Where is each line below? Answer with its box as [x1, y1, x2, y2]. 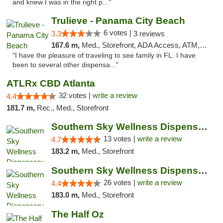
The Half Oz [51, 209, 104, 220]
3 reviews [133, 29, 165, 38]
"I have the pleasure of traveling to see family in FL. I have [12, 52, 196, 59]
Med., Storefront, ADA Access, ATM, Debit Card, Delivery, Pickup [81, 41, 200, 49]
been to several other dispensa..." [12, 61, 118, 69]
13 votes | [103, 134, 137, 143]
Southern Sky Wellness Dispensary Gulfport [198, 165, 208, 176]
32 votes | [59, 91, 93, 100]
